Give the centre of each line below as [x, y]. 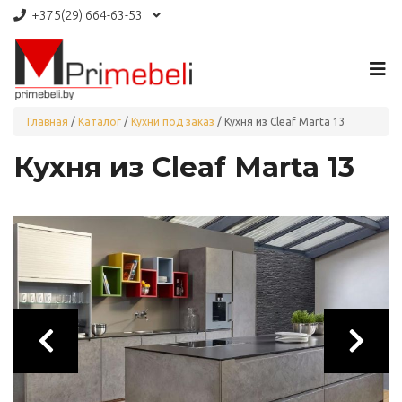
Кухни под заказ [173, 121]
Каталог [100, 121]
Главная [48, 121]
